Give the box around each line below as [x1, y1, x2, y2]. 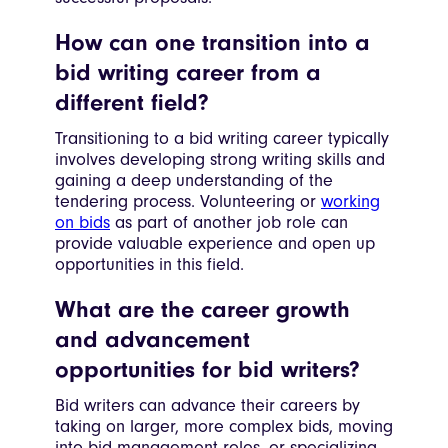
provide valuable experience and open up [55, 233, 375, 255]
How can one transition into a [55, 29, 370, 57]
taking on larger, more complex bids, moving [55, 416, 393, 438]
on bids [55, 212, 110, 234]
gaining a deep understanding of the [55, 170, 333, 192]
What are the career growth [55, 296, 350, 324]
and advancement [55, 326, 250, 354]
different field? [55, 89, 209, 117]
